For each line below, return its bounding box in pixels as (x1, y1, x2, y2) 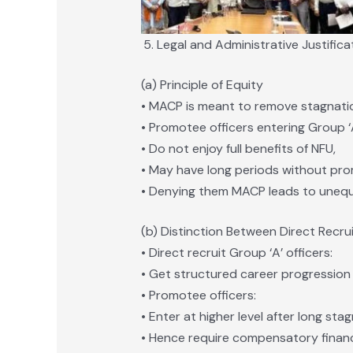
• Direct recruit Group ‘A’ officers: (140, 244, 333, 262)
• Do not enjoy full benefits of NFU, (140, 140, 336, 158)
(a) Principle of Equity (140, 76, 263, 94)
